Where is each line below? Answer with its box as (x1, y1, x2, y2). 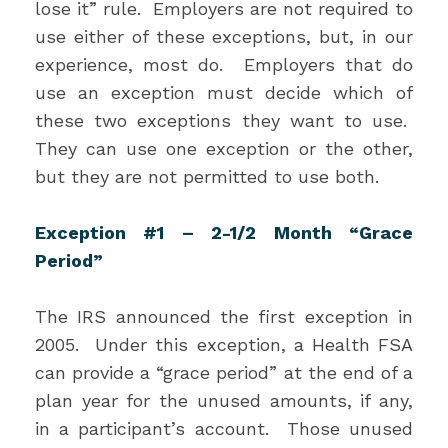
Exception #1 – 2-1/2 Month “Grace (35, 222, 413, 243)
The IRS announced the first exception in (35, 306, 413, 327)
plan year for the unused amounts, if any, (35, 390, 413, 411)
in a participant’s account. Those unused (35, 418, 413, 439)
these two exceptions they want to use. (35, 110, 413, 131)
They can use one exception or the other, (35, 138, 413, 159)
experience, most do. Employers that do (35, 54, 413, 75)
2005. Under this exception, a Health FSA (35, 334, 413, 355)
